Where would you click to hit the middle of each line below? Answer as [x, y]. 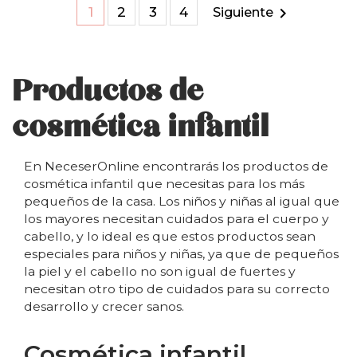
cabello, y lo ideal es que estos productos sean [170, 237]
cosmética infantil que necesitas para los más [164, 184]
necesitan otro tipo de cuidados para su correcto [177, 289]
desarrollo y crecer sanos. [104, 307]
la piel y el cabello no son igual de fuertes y [160, 272]
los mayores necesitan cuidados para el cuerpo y [177, 219]
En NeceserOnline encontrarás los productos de [176, 167]
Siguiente [243, 13]
